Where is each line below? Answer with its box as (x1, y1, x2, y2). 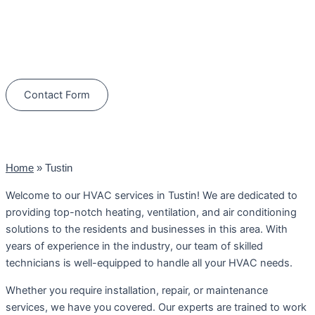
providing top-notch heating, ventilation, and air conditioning (6, 206, 297, 219)
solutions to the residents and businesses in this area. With (6, 223, 288, 236)
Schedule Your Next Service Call (22, 11, 292, 32)
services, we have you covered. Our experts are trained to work (6, 300, 307, 314)
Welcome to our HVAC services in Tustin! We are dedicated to (6, 189, 297, 202)
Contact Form (24, 89, 90, 102)
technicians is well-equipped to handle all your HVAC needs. (6, 257, 292, 270)
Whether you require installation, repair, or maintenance (6, 283, 268, 297)
